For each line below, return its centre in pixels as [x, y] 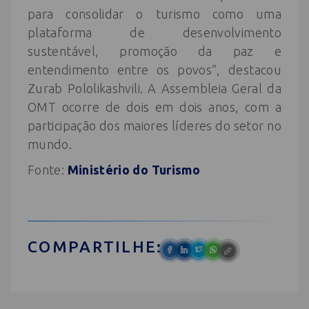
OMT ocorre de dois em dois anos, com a [154, 107]
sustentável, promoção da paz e [154, 51]
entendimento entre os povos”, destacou [154, 70]
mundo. [50, 144]
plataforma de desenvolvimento [154, 32]
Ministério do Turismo [132, 170]
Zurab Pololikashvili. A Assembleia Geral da [154, 88]
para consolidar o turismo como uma [154, 14]
